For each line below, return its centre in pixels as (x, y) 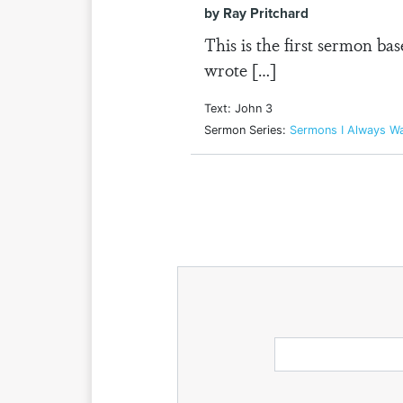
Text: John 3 (238, 108)
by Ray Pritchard (256, 13)
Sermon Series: (247, 130)
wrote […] (240, 69)
